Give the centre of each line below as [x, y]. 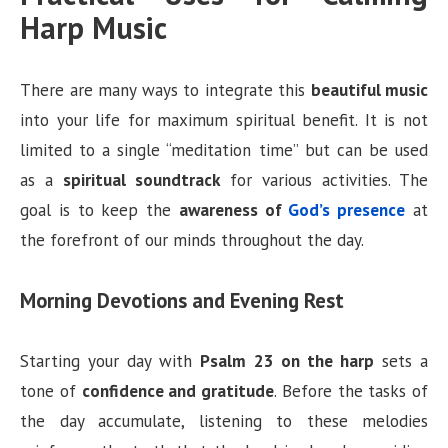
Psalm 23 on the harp [287, 360]
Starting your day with [110, 360]
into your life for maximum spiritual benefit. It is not [224, 120]
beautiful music [369, 90]
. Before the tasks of [351, 390]
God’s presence [347, 210]
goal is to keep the [99, 210]
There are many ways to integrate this [165, 90]
